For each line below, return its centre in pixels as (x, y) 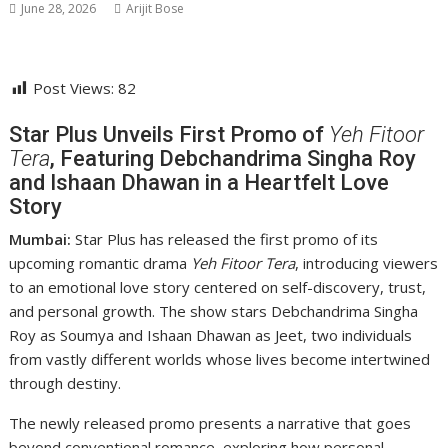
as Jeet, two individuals (332, 335)
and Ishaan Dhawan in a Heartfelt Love (199, 183)
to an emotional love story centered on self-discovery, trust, (218, 287)
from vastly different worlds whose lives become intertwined (220, 359)
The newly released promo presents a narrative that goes (210, 423)
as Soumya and (92, 335)
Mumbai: (40, 239)
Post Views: (74, 88)
